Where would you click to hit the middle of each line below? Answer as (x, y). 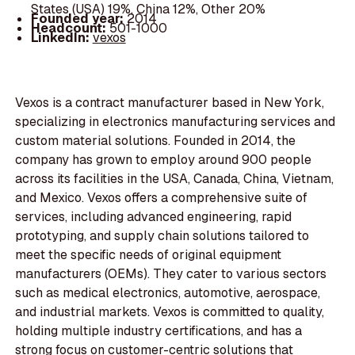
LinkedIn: (61, 37)
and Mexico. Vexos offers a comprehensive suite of (162, 198)
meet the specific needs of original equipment (149, 255)
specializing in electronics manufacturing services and (176, 122)
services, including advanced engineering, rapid (154, 217)
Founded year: (78, 18)
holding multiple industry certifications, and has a (159, 331)
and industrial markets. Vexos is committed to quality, (170, 312)
